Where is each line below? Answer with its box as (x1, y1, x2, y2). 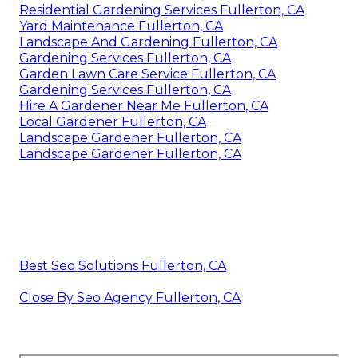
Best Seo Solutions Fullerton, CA (19, 258, 226, 274)
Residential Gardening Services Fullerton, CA (19, 2, 304, 18)
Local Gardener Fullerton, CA (19, 114, 206, 130)
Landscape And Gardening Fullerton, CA (19, 34, 277, 50)
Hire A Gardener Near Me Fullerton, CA (19, 98, 268, 114)
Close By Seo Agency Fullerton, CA (19, 290, 241, 306)
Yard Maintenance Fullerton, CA (19, 18, 223, 34)
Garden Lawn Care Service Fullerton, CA (19, 66, 276, 82)
